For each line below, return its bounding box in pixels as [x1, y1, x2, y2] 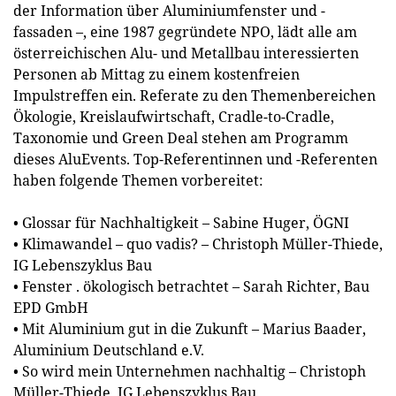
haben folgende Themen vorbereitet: [13, 171, 263, 190]
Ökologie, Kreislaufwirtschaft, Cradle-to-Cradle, [13, 107, 334, 126]
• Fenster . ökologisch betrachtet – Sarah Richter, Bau [13, 277, 369, 296]
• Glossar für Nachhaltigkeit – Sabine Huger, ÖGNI [13, 213, 349, 232]
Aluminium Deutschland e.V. [13, 340, 204, 360]
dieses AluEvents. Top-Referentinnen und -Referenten [13, 149, 377, 169]
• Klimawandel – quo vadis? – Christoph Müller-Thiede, [13, 234, 383, 254]
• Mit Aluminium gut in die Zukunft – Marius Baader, [13, 319, 366, 339]
